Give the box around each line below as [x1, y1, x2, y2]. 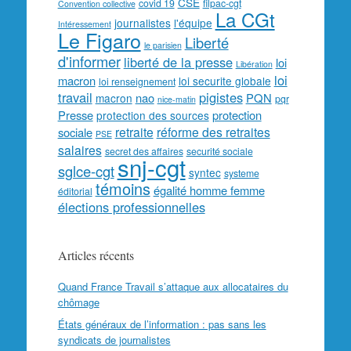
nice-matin [157, 93, 196, 105]
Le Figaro [57, 26, 141, 54]
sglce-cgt [57, 161, 114, 181]
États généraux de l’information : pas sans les [57, 317, 266, 331]
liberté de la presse [123, 52, 233, 71]
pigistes [198, 88, 243, 107]
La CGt [215, 5, 275, 33]
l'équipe [173, 15, 212, 31]
